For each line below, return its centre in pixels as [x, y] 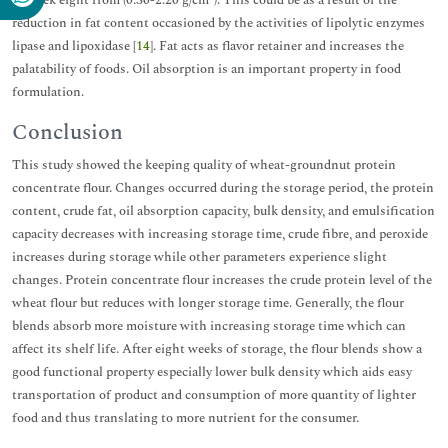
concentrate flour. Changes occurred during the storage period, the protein [223, 187]
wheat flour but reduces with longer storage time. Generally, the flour [208, 302]
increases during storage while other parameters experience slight [199, 256]
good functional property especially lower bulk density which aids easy [212, 371]
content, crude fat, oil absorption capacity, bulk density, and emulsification [223, 210]
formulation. [48, 91]
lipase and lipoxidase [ [74, 45]
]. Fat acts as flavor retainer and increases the [277, 45]
